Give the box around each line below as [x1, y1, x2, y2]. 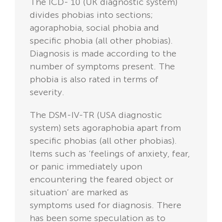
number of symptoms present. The [30, 61, 175, 72]
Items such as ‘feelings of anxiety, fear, [30, 148, 190, 160]
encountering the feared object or [30, 174, 173, 185]
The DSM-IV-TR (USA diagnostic [30, 110, 162, 121]
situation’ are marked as [30, 187, 128, 198]
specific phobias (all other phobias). [30, 135, 177, 147]
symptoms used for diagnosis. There [30, 200, 181, 211]
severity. [30, 87, 64, 98]
